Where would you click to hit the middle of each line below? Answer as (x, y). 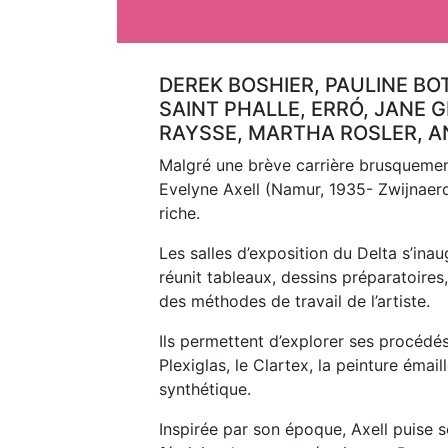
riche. (179, 213)
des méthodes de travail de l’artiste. (294, 301)
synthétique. (205, 389)
